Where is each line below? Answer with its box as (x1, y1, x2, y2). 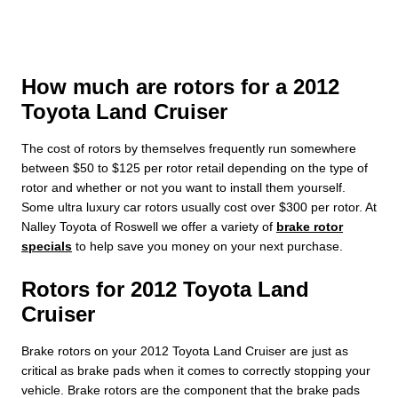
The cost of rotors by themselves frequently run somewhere (21, 140, 356, 155)
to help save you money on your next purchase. (72, 238, 343, 253)
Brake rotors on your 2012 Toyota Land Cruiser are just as (21, 343, 348, 358)
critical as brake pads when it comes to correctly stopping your (21, 362, 370, 378)
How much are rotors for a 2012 (21, 74, 339, 99)
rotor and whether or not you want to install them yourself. (21, 179, 346, 195)
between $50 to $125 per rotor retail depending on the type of (21, 160, 368, 175)
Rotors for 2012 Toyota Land (21, 276, 309, 301)
